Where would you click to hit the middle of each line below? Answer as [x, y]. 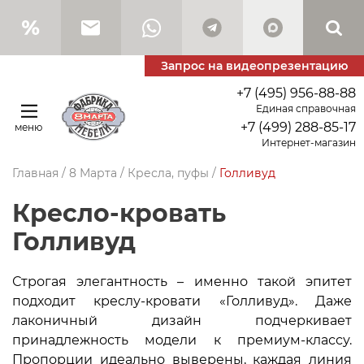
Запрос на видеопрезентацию [254, 66]
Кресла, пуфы [168, 173]
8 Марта [93, 173]
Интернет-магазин [309, 143]
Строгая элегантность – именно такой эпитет [182, 282]
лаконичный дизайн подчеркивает [182, 321]
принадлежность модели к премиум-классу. [182, 340]
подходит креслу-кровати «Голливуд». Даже [182, 301]
